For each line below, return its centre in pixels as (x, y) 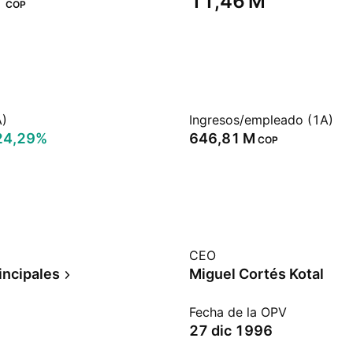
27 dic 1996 (231, 331)
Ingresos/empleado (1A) (261, 120)
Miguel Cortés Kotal (256, 274)
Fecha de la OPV (238, 312)
